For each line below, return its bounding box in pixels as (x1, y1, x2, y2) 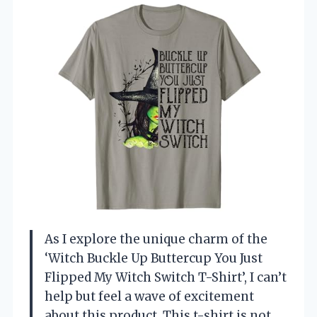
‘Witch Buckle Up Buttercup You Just (45, 250, 263, 267)
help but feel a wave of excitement (45, 289, 254, 305)
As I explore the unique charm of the (45, 231, 267, 248)
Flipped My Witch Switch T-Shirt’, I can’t (45, 270, 287, 286)
